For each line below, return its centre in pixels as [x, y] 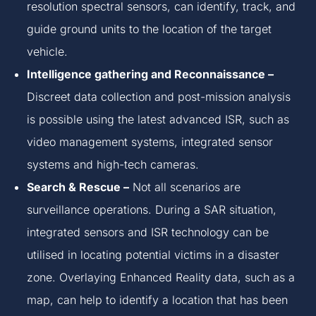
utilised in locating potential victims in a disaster [153, 255]
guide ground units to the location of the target [150, 29]
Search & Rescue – [78, 187]
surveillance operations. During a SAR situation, [152, 210]
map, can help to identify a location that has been [158, 300]
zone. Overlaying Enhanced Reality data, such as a [161, 278]
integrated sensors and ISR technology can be [148, 232]
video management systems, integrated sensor [150, 142]
